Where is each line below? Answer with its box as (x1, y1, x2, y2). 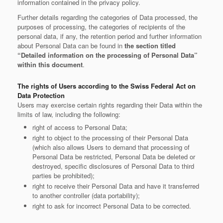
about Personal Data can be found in (17, 41, 124, 50)
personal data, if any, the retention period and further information (17, 31, 202, 41)
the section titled (124, 41, 176, 50)
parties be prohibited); (32, 171, 95, 180)
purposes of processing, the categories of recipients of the (17, 22, 185, 31)
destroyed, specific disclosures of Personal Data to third (32, 161, 194, 171)
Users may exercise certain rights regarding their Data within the (17, 100, 202, 110)
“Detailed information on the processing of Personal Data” (17, 50, 198, 60)
